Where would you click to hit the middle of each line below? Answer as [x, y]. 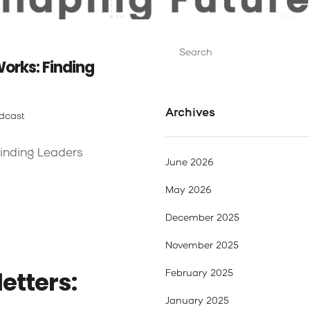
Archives [190, 113]
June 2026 [190, 163]
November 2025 [202, 246]
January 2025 [197, 301]
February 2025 [199, 274]
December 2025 [202, 218]
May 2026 [189, 191]
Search [181, 41]
